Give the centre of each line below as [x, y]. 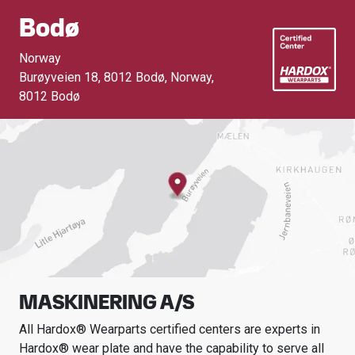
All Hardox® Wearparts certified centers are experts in [170, 329]
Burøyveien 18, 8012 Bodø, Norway [115, 77]
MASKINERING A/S [107, 302]
